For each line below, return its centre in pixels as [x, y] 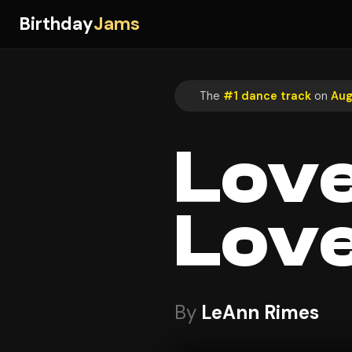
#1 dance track [267, 95]
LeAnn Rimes [260, 313]
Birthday [56, 24]
